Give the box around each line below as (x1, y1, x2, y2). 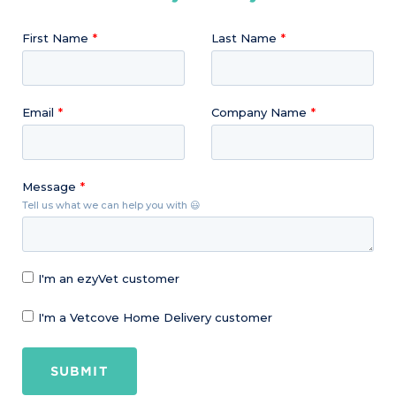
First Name (22, 30, 88, 45)
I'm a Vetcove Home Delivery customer (38, 309, 272, 324)
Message (22, 179, 76, 194)
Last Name (211, 30, 277, 45)
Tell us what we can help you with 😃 (22, 198, 200, 211)
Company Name (211, 104, 307, 119)
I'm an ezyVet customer (38, 270, 179, 286)
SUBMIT (50, 362, 109, 378)
